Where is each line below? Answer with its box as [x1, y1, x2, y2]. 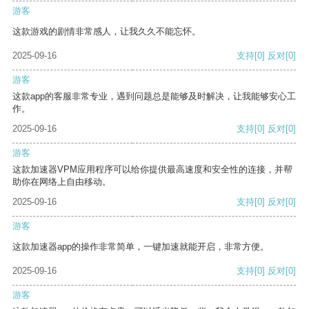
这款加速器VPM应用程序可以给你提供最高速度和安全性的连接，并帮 [12, 164, 292, 175]
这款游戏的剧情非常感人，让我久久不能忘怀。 [12, 26, 201, 37]
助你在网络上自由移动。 [12, 177, 111, 188]
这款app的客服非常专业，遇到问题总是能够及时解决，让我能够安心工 [12, 91, 296, 102]
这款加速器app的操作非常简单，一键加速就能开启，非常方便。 [12, 241, 269, 252]
